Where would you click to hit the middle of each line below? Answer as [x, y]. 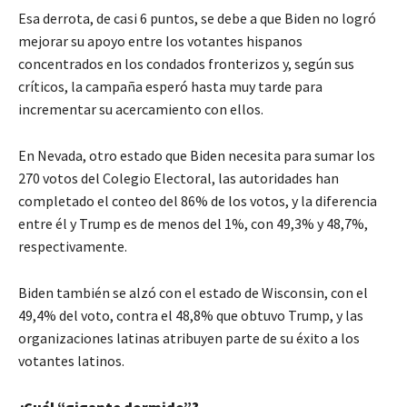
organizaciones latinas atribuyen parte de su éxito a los [189, 338]
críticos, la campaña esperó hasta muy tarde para [170, 87]
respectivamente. [73, 247]
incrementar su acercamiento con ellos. [141, 109]
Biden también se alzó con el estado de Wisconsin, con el [193, 293]
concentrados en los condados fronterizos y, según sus [186, 64]
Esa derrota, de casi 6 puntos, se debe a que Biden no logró [197, 19]
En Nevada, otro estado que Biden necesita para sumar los [197, 156]
